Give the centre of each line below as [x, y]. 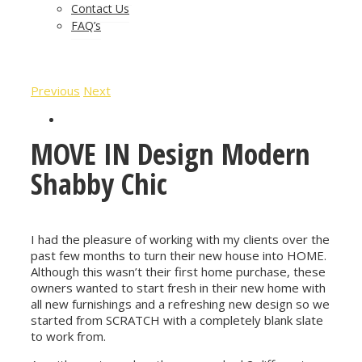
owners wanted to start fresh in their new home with [178, 287]
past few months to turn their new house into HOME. [179, 255]
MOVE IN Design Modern [170, 154]
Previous [55, 90]
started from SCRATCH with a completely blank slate [177, 320]
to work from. [68, 336]
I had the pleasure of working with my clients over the [180, 239]
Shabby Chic [99, 184]
